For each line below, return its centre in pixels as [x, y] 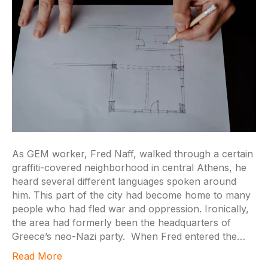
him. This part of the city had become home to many [131, 195]
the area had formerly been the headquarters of [121, 222]
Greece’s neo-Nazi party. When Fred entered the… [129, 236]
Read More [37, 256]
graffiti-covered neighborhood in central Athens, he [129, 167]
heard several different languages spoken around [124, 181]
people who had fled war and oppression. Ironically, [130, 208]
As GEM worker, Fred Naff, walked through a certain [133, 153]
